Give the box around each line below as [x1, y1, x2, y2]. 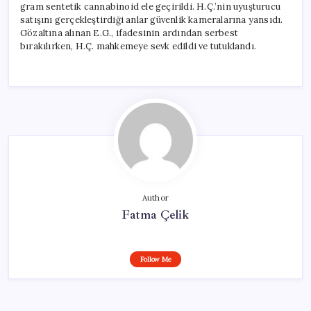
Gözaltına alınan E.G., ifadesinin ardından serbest [20, 26, 238, 39]
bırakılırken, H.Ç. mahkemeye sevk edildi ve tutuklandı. [20, 40, 257, 52]
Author [142, 192, 169, 203]
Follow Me [140, 254, 171, 264]
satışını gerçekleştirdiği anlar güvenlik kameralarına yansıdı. [20, 13, 283, 26]
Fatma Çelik [121, 206, 190, 222]
